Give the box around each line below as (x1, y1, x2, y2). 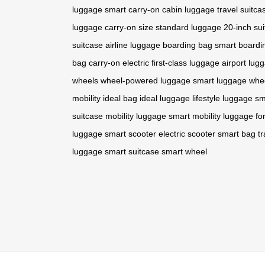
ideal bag (103, 93, 137, 103)
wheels (72, 75, 98, 85)
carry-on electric (89, 57, 149, 67)
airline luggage (105, 40, 160, 50)
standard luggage (156, 22, 221, 32)
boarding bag (163, 40, 212, 50)
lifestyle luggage (192, 93, 253, 103)
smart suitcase (105, 146, 159, 156)
